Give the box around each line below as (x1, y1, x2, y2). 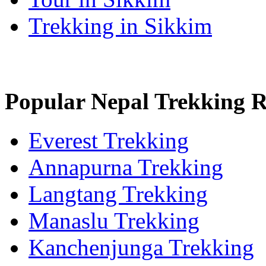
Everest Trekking (28, 128, 189, 154)
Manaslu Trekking (28, 208, 199, 234)
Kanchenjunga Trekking (28, 235, 254, 261)
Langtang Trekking (28, 181, 208, 207)
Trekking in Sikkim (28, 12, 212, 39)
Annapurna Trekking (28, 154, 223, 180)
